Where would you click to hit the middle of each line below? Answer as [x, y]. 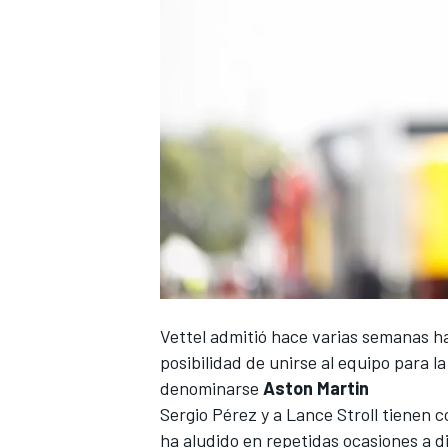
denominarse [211, 387]
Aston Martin [316, 387]
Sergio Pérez [208, 413]
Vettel [185, 335]
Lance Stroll [332, 413]
